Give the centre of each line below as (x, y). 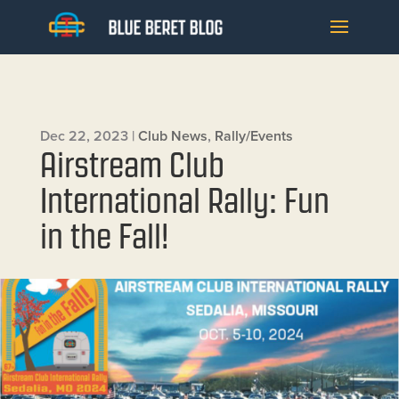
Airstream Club (132, 165)
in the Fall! (104, 236)
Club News (172, 136)
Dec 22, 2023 (84, 136)
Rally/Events (253, 136)
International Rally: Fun (184, 201)
